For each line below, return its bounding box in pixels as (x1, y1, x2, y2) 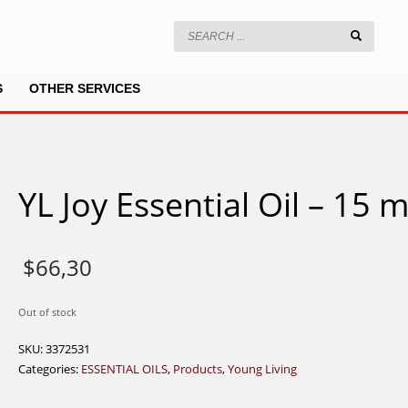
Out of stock (17, 305, 76, 320)
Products (172, 361, 222, 378)
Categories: (17, 361, 81, 378)
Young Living (227, 361, 297, 378)
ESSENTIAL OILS (80, 361, 168, 378)
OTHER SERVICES (29, 81, 140, 96)
